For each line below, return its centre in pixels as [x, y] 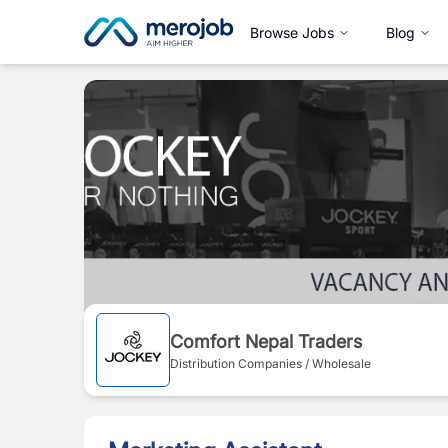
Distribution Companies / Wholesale [270, 363]
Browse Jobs [292, 32]
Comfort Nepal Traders [266, 341]
